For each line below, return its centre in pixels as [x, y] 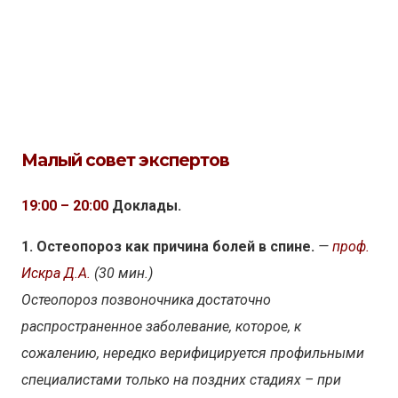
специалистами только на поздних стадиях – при [181, 379]
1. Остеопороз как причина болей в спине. [170, 246]
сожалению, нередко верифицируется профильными [193, 353]
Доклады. [145, 205]
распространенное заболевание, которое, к [161, 326]
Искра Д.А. [58, 273]
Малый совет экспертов [125, 159]
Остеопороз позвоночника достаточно [146, 299]
